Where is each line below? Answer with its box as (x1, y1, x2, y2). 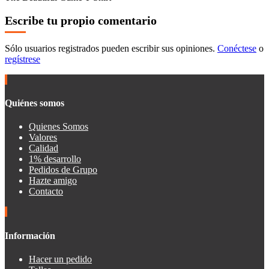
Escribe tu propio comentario (5, 14, 157, 28)
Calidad (29, 143, 58, 154)
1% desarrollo (29, 154, 81, 165)
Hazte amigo (29, 175, 77, 186)
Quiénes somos (5, 98, 64, 109)
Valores (29, 132, 57, 143)
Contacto (29, 186, 63, 197)
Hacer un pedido (29, 254, 92, 264)
